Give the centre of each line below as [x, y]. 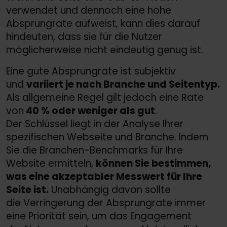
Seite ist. [27, 190]
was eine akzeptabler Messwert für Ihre [104, 176]
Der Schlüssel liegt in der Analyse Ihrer [95, 124]
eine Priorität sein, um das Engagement [99, 216]
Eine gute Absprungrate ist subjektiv [91, 71]
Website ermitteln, [51, 163]
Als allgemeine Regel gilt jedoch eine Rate [105, 97]
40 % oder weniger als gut [89, 110]
